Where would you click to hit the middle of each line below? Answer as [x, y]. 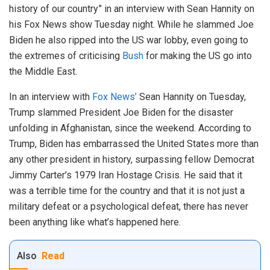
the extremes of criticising [66, 56]
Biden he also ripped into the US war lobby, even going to [129, 40]
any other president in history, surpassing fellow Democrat [132, 160]
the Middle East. [43, 72]
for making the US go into [198, 56]
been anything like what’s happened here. [95, 222]
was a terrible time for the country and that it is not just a [127, 191]
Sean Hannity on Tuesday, [191, 97]
